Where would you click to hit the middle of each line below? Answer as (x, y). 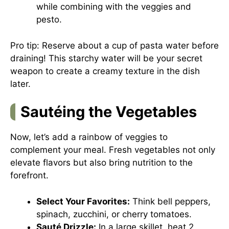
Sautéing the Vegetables (109, 112)
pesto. (49, 19)
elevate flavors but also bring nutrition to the (101, 163)
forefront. (29, 175)
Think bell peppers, (170, 201)
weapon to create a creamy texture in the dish (105, 71)
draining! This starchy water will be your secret (106, 58)
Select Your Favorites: (83, 201)
